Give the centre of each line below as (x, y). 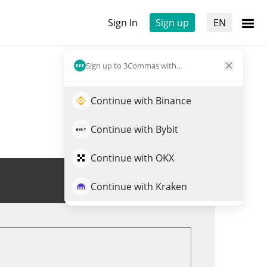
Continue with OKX (132, 158)
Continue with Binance (141, 101)
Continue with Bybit (134, 129)
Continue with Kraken (139, 187)
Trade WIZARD (150, 181)
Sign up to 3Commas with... (134, 65)
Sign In (123, 23)
